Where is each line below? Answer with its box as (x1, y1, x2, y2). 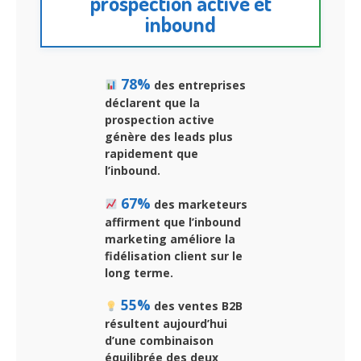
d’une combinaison (105, 333, 214, 349)
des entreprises (150, 77, 246, 93)
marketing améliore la (105, 230, 235, 247)
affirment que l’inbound (105, 214, 241, 230)
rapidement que (105, 145, 198, 161)
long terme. (105, 264, 173, 280)
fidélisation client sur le (105, 247, 243, 263)
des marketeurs (150, 196, 247, 212)
